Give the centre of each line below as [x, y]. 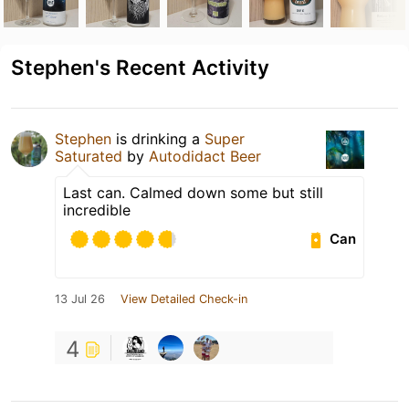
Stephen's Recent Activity [140, 67]
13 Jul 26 [80, 299]
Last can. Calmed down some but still [193, 192]
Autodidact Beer [205, 156]
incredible [97, 210]
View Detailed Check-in [184, 299]
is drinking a [158, 138]
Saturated [89, 156]
